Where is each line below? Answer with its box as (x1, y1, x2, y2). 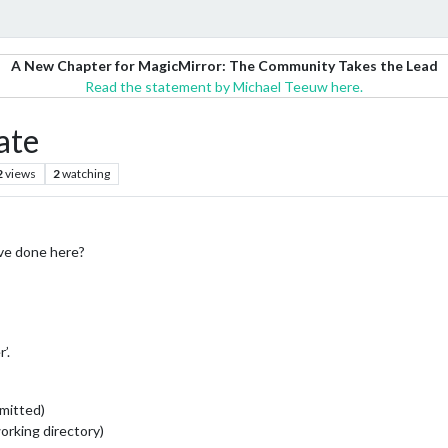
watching (62, 166, 111, 181)
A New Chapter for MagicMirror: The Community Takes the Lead (10, 57, 438, 74)
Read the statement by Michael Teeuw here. (85, 78, 363, 95)
